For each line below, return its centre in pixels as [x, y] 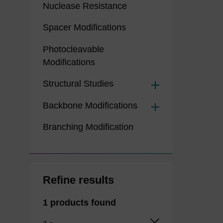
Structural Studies [78, 84]
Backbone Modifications [90, 105]
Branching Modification [88, 127]
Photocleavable [73, 49]
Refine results [78, 180]
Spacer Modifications [84, 28]
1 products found [79, 202]
